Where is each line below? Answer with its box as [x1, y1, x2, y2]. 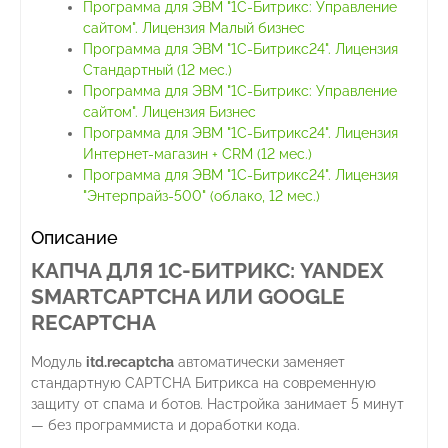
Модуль [31, 354, 86, 371]
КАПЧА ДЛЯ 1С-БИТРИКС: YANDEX [31, 258, 384, 284]
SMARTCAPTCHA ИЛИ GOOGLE [31, 284, 345, 310]
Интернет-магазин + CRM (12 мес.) [83, 146, 312, 163]
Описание [31, 227, 118, 249]
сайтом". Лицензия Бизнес [83, 104, 256, 121]
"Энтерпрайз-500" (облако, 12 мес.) [83, 188, 320, 205]
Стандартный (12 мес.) [83, 62, 232, 79]
